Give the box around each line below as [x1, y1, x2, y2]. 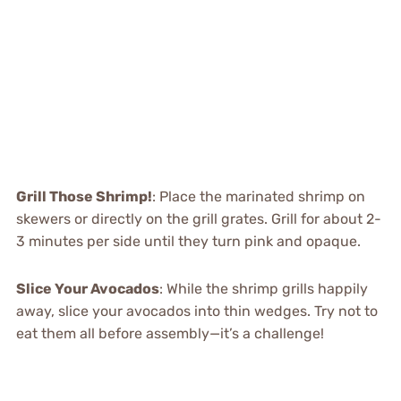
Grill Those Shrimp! [15, 187, 152, 205]
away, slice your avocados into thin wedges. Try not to [15, 302, 378, 320]
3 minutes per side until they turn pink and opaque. [15, 232, 361, 250]
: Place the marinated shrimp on [151, 187, 365, 205]
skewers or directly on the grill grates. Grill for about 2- [15, 209, 381, 227]
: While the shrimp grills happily [158, 279, 368, 297]
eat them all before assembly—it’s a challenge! [15, 324, 324, 342]
